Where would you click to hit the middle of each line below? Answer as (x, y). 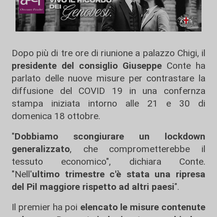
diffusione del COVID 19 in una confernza (108, 91)
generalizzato (41, 149)
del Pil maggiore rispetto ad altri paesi (93, 187)
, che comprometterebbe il (138, 149)
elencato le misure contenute (142, 207)
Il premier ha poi (45, 207)
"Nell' (22, 174)
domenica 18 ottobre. (57, 116)
